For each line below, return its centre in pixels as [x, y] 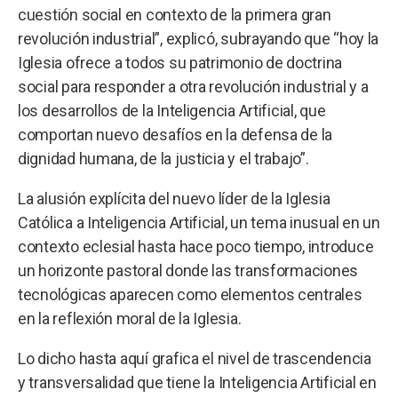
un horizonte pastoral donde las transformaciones [188, 270]
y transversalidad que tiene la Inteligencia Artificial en [197, 382]
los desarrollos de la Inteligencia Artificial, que [172, 110]
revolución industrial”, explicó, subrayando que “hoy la [199, 38]
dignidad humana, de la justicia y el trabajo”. [163, 158]
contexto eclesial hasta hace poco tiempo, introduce [196, 246]
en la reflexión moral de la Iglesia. [130, 318]
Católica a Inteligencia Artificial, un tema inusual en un [199, 222]
